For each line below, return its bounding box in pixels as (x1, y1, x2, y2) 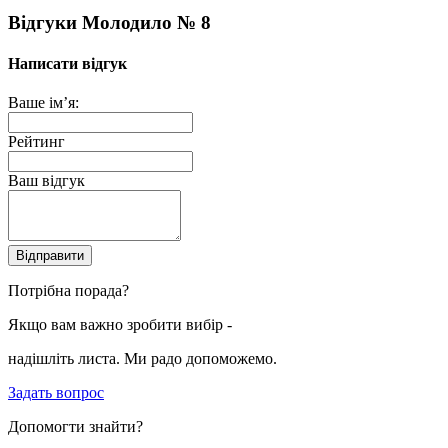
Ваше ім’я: (8, 94, 79, 112)
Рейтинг (8, 133, 65, 151)
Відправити (16, 248, 84, 264)
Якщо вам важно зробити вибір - (8, 316, 232, 334)
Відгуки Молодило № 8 (8, 11, 211, 33)
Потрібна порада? (8, 282, 129, 300)
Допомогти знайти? (8, 418, 143, 436)
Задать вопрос (8, 384, 104, 402)
